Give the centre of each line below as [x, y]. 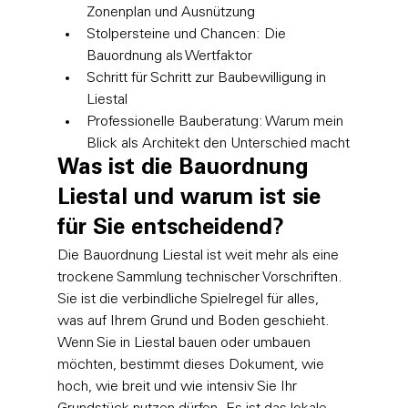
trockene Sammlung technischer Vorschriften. [201, 277]
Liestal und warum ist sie [192, 199]
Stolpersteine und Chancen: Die [188, 34]
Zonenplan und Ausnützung [170, 12]
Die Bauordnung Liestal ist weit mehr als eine [199, 255]
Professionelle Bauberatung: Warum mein [216, 122]
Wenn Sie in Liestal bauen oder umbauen [185, 343]
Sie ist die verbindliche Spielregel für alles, [189, 299]
